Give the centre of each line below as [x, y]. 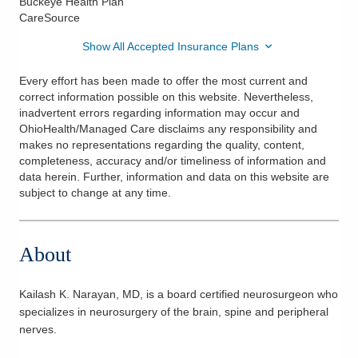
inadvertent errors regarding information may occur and [159, 112]
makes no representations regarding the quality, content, [162, 144]
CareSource [50, 17]
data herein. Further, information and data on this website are [174, 176]
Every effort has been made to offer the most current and [163, 80]
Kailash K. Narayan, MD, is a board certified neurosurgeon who [179, 294]
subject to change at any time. [95, 192]
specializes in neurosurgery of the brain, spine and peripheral [174, 311]
